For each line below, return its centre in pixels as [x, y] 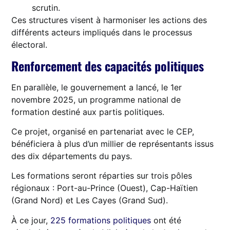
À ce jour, [31, 220]
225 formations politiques [101, 220]
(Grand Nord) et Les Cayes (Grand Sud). [90, 200]
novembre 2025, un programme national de [96, 99]
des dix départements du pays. [72, 156]
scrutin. [46, 8]
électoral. [30, 45]
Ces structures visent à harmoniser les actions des [109, 20]
